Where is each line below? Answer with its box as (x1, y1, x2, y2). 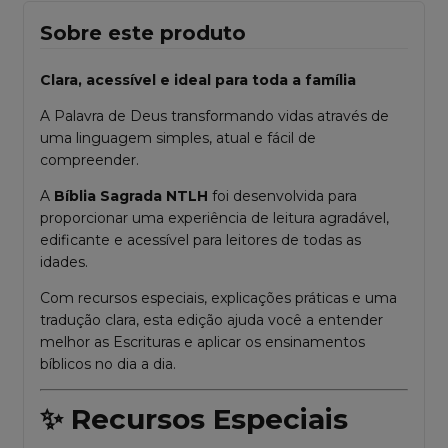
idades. (40, 253, 88, 272)
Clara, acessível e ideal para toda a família (40, 71, 356, 90)
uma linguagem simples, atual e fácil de (40, 129, 316, 148)
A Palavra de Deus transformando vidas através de (40, 107, 389, 126)
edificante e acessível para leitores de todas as (40, 231, 361, 250)
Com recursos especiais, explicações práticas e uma (40, 289, 397, 308)
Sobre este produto (40, 21, 246, 46)
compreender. (40, 151, 139, 170)
